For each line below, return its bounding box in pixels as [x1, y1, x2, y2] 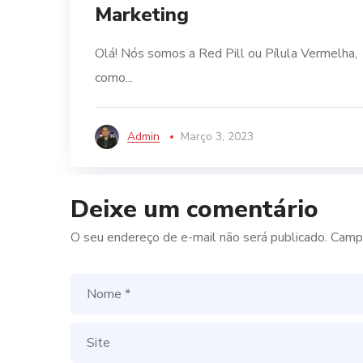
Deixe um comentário [70, 193, 318, 226]
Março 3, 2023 [181, 129, 254, 144]
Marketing [95, 2, 189, 28]
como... [95, 69, 133, 87]
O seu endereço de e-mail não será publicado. [70, 228, 327, 246]
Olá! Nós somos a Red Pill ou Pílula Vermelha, [95, 45, 357, 62]
